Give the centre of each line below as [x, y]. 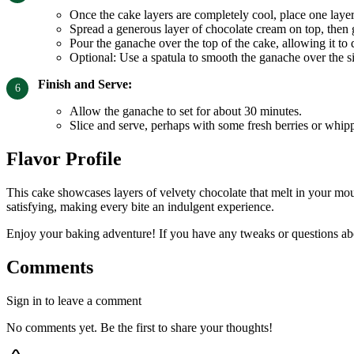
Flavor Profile [64, 158]
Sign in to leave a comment [74, 300]
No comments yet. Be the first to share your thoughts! [139, 327]
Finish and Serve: [85, 85]
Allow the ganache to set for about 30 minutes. [186, 111]
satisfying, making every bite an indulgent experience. [140, 206]
